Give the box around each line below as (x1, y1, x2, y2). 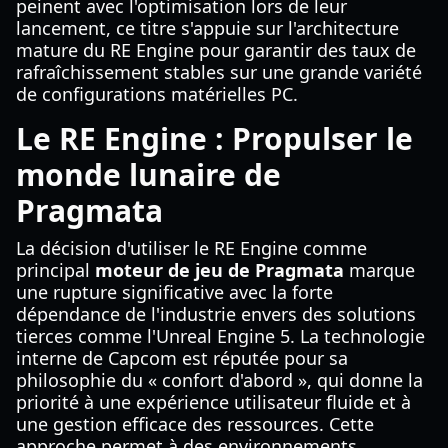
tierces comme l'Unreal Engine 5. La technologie (16, 324, 425, 348)
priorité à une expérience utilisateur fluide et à (16, 390, 411, 414)
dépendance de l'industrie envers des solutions (16, 302, 416, 326)
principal (16, 258, 95, 282)
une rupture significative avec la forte (16, 280, 333, 304)
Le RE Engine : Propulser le (16, 118, 413, 159)
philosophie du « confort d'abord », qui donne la (16, 368, 423, 392)
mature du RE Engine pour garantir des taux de (16, 38, 416, 62)
